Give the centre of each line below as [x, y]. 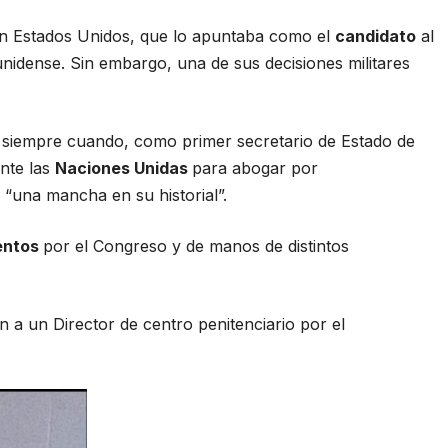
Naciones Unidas [124, 167]
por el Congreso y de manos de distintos [196, 245]
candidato [376, 35]
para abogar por [255, 167]
